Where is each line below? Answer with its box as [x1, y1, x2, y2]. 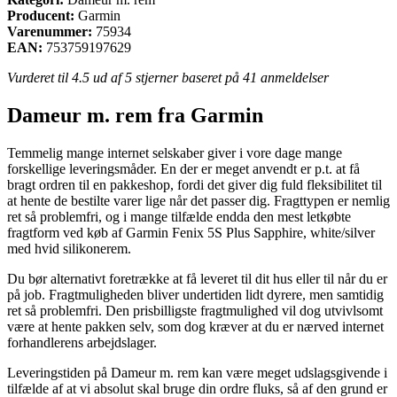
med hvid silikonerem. [7, 240, 131, 256]
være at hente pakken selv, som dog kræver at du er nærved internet [7, 318, 384, 334]
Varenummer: [7, 23, 92, 39]
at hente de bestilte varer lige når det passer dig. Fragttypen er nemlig [7, 192, 390, 208]
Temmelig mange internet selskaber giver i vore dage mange [7, 144, 342, 160]
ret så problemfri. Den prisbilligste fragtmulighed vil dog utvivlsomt [7, 302, 383, 318]
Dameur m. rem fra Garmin [7, 103, 263, 127]
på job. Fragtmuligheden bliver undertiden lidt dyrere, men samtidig [7, 286, 384, 302]
